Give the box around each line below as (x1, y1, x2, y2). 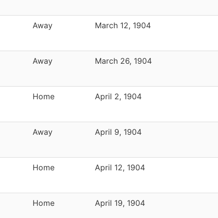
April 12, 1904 (95, 162, 145, 172)
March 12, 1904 (95, 20, 151, 30)
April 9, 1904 (95, 127, 142, 137)
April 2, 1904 (95, 91, 142, 101)
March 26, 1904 (95, 55, 152, 66)
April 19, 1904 (95, 198, 145, 208)
